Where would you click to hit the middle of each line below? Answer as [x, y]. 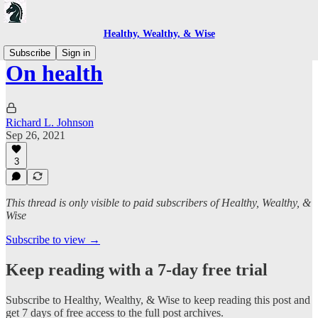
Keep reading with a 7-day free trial [137, 269]
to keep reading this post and [245, 300]
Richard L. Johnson [50, 122]
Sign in [76, 53]
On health [54, 73]
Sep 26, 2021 [35, 135]
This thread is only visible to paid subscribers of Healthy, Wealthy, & [158, 203]
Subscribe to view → [53, 240]
